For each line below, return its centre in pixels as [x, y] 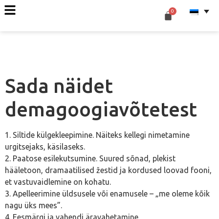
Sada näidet [59, 86]
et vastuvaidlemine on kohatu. [58, 182]
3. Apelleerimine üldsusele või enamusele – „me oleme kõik [107, 194]
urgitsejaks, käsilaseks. [45, 147]
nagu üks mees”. [33, 205]
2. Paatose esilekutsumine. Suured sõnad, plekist [90, 158]
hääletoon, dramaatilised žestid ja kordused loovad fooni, [108, 170]
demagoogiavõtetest [101, 109]
